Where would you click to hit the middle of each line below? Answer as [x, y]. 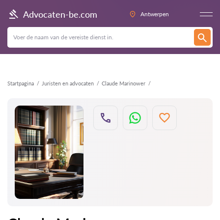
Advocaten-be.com [60, 14]
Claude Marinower [124, 83]
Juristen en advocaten [68, 83]
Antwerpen [154, 14]
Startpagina [21, 83]
